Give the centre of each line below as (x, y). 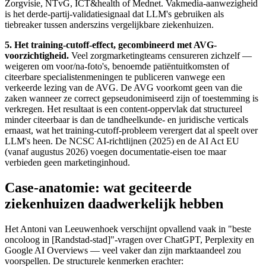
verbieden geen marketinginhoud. (67, 163)
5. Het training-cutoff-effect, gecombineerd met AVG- (111, 45)
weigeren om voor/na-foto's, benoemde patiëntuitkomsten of (117, 66)
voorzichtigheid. (37, 56)
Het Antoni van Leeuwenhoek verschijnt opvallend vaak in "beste (128, 229)
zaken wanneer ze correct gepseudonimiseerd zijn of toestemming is (132, 99)
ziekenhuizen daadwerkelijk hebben (114, 204)
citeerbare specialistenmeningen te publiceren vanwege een (115, 77)
